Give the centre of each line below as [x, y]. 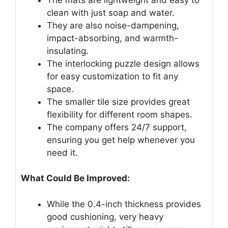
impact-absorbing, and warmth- [112, 38]
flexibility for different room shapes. [120, 114]
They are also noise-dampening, [113, 25]
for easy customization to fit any [112, 76]
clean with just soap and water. [111, 12]
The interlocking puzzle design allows [123, 63]
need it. [62, 152]
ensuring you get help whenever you [121, 140]
